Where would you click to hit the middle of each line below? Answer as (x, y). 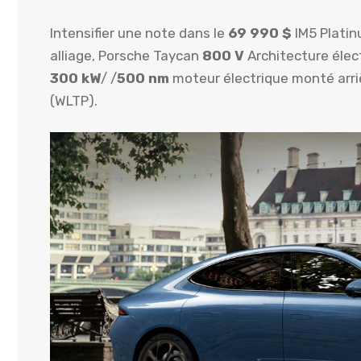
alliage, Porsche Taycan (126, 55)
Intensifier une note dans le (139, 33)
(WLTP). (74, 100)
